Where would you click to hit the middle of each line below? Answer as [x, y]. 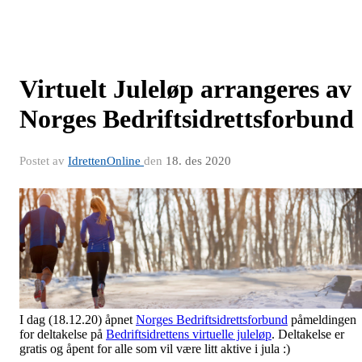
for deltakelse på [63, 334]
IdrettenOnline [106, 161]
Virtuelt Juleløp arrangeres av [185, 89]
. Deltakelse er [308, 334]
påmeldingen [322, 319]
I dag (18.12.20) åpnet [78, 319]
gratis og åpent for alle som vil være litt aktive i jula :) [155, 348]
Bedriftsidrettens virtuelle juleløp [189, 334]
